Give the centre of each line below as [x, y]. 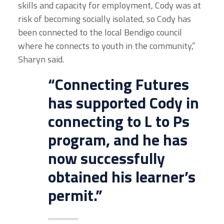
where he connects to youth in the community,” [107, 46]
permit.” [75, 195]
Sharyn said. [41, 59]
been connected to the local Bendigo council [100, 32]
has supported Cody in [123, 103]
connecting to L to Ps [119, 121]
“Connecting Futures [118, 84]
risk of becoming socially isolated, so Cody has [104, 19]
